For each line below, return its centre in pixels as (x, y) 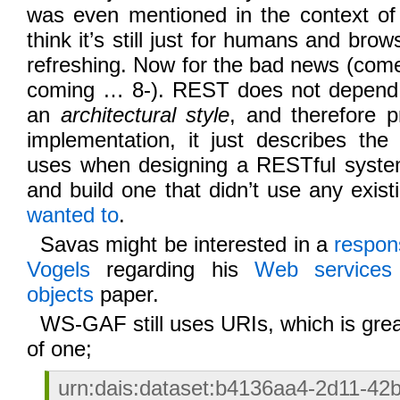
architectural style (145, 115)
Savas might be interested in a (187, 244)
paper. (126, 294)
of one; (59, 349)
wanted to (73, 215)
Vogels (58, 269)
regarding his (172, 269)
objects (60, 294)
